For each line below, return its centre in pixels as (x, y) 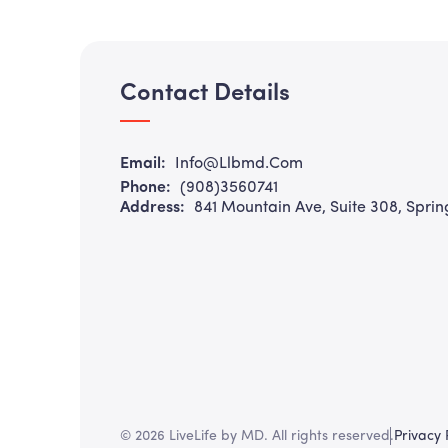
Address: (152, 208)
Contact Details (205, 94)
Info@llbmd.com (239, 164)
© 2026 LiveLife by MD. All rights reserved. (257, 437)
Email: (143, 164)
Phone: (145, 188)
